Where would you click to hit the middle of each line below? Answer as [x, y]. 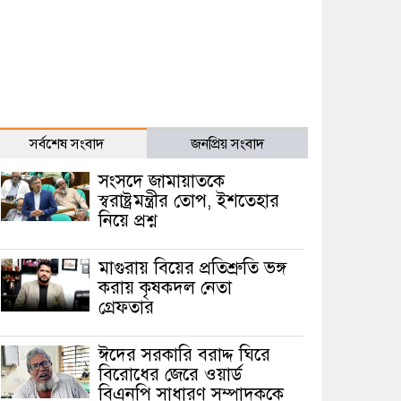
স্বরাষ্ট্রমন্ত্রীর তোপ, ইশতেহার [188, 200]
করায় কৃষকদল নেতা [165, 287]
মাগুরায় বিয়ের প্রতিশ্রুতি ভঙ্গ [192, 268]
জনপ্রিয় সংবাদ [227, 144]
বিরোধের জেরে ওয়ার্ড [170, 374]
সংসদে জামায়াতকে [161, 181]
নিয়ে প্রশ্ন [127, 220]
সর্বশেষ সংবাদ [67, 144]
